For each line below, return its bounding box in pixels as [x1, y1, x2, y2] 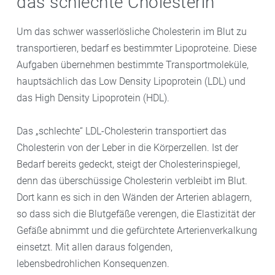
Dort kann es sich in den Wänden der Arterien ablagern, [17, 191, 252, 203]
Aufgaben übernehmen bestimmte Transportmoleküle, [17, 58, 249, 71]
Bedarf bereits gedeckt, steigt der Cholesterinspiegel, [17, 158, 240, 170]
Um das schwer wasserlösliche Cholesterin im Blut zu [17, 25, 247, 37]
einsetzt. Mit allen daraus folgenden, [17, 241, 172, 253]
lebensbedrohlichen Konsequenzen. [17, 257, 169, 269]
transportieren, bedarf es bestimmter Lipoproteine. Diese [17, 42, 257, 54]
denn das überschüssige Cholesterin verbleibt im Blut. [17, 174, 247, 187]
